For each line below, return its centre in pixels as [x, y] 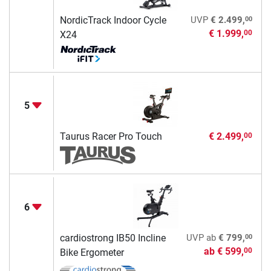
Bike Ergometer [92, 253]
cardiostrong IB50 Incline [113, 238]
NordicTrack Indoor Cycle [113, 21]
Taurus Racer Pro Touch [111, 137]
